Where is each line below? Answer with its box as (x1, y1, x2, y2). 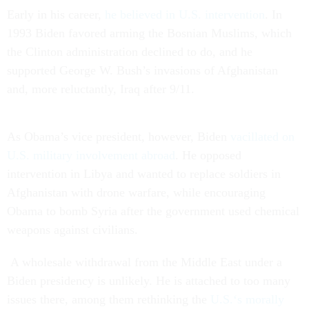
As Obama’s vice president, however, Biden (7, 130, 230, 143)
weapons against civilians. (7, 223, 138, 237)
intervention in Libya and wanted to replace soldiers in (7, 167, 281, 181)
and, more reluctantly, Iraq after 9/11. (7, 82, 195, 96)
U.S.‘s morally (210, 292, 284, 306)
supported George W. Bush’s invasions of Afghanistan (7, 63, 278, 77)
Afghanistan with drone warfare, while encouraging (7, 186, 266, 199)
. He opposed (175, 148, 241, 162)
